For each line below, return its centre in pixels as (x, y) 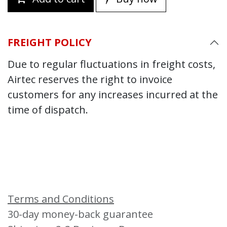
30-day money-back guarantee (80, 214)
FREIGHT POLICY (50, 42)
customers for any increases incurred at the (113, 94)
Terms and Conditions (61, 199)
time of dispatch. (48, 109)
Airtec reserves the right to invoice (90, 79)
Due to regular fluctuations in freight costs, (111, 64)
